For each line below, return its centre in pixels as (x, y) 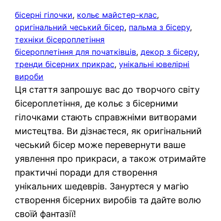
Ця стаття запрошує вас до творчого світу (108, 90)
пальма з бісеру (160, 27)
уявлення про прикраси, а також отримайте (110, 159)
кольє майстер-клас (117, 15)
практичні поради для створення (86, 173)
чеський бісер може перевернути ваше (100, 145)
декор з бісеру (169, 52)
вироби (29, 77)
